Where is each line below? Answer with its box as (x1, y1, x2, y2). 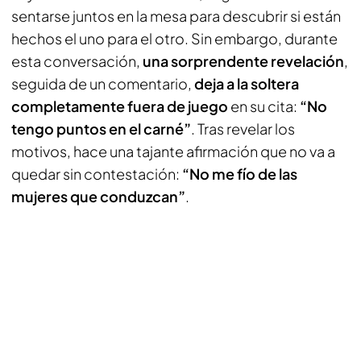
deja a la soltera (194, 74, 299, 93)
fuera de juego (127, 97, 228, 115)
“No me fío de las (182, 164, 297, 183)
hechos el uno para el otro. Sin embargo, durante (11, 29, 338, 48)
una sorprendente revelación (143, 52, 344, 70)
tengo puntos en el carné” (11, 119, 191, 138)
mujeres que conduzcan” (11, 187, 185, 205)
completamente (11, 97, 125, 115)
